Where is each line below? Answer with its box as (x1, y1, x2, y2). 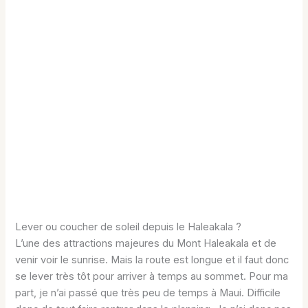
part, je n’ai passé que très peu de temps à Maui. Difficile (15, 286, 281, 299)
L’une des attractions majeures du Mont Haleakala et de (15, 236, 277, 250)
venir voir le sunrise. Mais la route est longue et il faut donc (15, 253, 289, 266)
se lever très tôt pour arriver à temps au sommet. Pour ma (15, 269, 289, 283)
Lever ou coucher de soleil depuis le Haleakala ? (15, 220, 242, 233)
